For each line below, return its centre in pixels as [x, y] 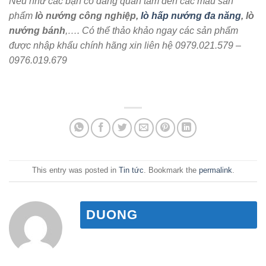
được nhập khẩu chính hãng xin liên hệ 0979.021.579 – [125, 45]
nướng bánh [37, 30]
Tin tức [131, 170]
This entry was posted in [75, 170]
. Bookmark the [171, 170]
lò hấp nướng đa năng [191, 15]
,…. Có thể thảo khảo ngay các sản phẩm [152, 30]
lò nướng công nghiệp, [88, 15]
